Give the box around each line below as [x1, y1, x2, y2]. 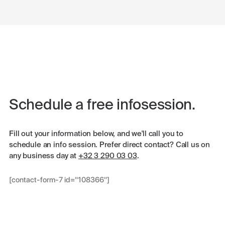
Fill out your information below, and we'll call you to [9, 130, 183, 138]
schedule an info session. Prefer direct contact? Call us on [9, 141, 210, 149]
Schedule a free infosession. [9, 98, 195, 113]
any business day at [9, 152, 78, 160]
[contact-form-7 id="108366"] [9, 175, 109, 184]
